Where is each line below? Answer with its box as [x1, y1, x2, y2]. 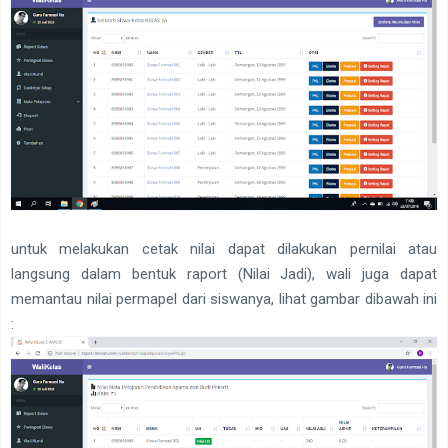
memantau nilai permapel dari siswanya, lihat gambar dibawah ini [11, 289, 437, 308]
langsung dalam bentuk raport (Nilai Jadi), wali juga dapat [11, 264, 437, 283]
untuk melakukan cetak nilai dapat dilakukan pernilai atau [11, 239, 437, 258]
